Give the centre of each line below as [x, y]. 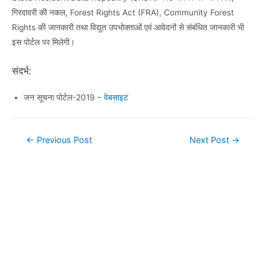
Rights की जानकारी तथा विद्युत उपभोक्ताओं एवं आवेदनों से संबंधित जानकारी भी [128, 28]
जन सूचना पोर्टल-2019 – [64, 97]
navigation [31, 152]
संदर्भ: [22, 70]
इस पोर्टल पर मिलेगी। [43, 42]
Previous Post [63, 140]
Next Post [211, 140]
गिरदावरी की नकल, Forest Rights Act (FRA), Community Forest [123, 13]
